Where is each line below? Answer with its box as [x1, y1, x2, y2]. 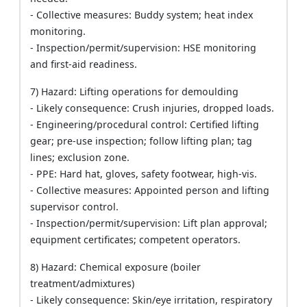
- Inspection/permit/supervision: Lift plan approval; [30, 217, 268, 230]
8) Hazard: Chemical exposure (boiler [30, 260, 201, 274]
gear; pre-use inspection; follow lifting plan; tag [30, 134, 253, 148]
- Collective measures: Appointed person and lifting [30, 184, 270, 197]
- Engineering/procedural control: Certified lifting [30, 118, 260, 132]
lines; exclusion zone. [30, 151, 130, 164]
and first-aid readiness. [30, 58, 138, 71]
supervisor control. [30, 200, 119, 214]
